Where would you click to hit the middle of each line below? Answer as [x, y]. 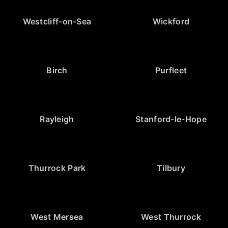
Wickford [171, 21]
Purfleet [171, 70]
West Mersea [57, 217]
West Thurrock [171, 217]
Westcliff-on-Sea [57, 21]
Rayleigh [57, 119]
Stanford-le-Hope [171, 119]
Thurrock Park [57, 168]
